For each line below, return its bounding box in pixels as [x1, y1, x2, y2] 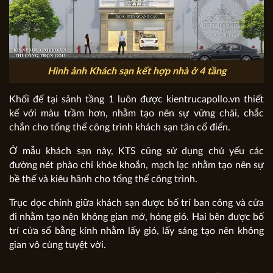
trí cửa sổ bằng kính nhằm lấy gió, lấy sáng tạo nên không [9, 225, 264, 236]
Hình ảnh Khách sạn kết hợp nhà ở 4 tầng [47, 66, 226, 76]
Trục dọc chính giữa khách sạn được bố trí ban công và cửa [9, 197, 264, 208]
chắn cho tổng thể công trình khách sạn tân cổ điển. [9, 122, 230, 132]
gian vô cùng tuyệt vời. [9, 239, 106, 250]
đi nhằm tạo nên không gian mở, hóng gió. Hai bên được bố [9, 211, 264, 222]
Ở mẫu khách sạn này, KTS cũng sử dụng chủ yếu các [9, 146, 264, 156]
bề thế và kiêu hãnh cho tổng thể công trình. [9, 174, 197, 184]
